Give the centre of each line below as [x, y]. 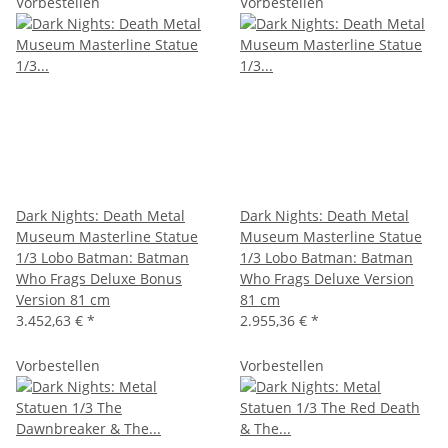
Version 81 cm [63, 299]
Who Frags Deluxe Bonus [99, 278]
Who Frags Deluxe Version [327, 278]
